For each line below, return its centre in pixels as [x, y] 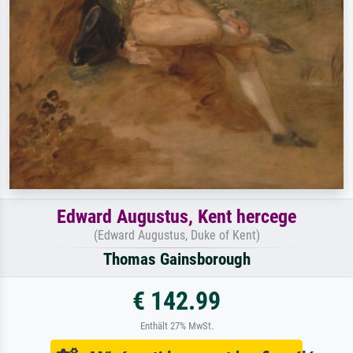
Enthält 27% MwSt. [176, 325]
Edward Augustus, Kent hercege [176, 216]
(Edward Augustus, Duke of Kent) [176, 235]
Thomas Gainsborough [176, 259]
